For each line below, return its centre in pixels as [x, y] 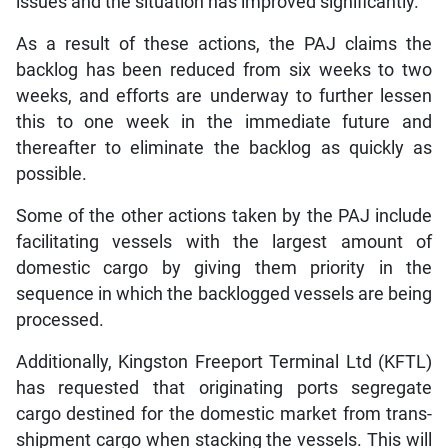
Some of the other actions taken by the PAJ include [224, 215]
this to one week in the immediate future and [224, 121]
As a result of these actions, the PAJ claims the [224, 43]
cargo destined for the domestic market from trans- [224, 413]
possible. [51, 173]
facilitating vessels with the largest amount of [224, 241]
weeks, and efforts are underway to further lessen [224, 95]
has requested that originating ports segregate [224, 387]
